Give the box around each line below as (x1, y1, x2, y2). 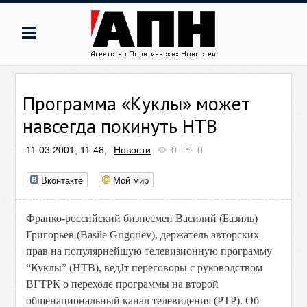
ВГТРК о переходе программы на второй (26, 278, 219, 290)
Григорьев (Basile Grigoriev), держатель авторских (26, 229, 260, 241)
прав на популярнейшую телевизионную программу (26, 245, 273, 257)
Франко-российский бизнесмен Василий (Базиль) (26, 212, 258, 224)
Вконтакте (41, 173, 84, 186)
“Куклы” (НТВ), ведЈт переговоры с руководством (26, 262, 263, 273)
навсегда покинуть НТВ (23, 113, 218, 138)
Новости (114, 145, 151, 156)
